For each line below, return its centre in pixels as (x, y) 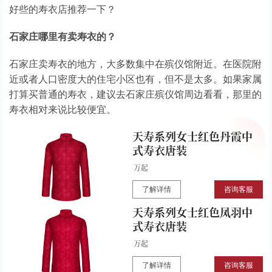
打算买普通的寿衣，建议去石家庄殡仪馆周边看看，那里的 (135, 94)
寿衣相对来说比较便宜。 (63, 109)
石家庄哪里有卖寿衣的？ (63, 36)
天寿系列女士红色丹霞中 (193, 136)
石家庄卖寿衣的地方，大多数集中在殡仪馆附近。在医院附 (135, 64)
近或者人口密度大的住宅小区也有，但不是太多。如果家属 (135, 79)
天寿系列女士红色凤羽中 (193, 212)
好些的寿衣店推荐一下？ (63, 9)
